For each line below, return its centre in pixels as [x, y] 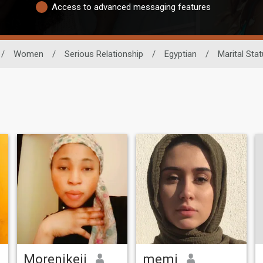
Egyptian [180, 54]
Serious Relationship [104, 54]
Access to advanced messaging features [131, 7]
